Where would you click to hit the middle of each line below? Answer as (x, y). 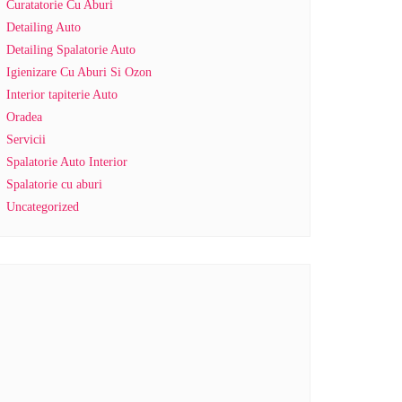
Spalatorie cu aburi (54, 184)
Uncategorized (43, 207)
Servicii (26, 140)
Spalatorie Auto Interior (67, 162)
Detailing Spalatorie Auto (71, 50)
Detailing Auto (44, 27)
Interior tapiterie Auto (62, 95)
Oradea (24, 117)
